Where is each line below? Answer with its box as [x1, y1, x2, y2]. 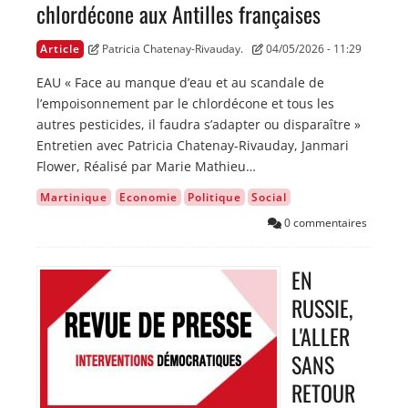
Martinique [40, 189, 107, 206]
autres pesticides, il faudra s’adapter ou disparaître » [36, 116, 361, 134]
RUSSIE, [291, 291, 352, 325]
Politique [188, 189, 241, 206]
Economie [119, 189, 178, 206]
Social [251, 189, 287, 206]
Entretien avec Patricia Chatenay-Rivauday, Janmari [36, 137, 349, 155]
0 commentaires [281, 215, 367, 231]
